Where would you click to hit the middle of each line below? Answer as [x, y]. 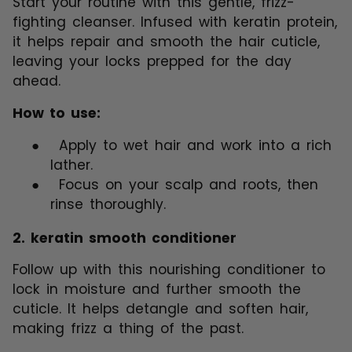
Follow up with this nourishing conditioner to [169, 269]
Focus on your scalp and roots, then [189, 185]
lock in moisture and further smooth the [157, 289]
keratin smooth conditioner [134, 238]
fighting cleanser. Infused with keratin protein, [175, 22]
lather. [71, 165]
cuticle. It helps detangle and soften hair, [160, 308]
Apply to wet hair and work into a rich [195, 146]
